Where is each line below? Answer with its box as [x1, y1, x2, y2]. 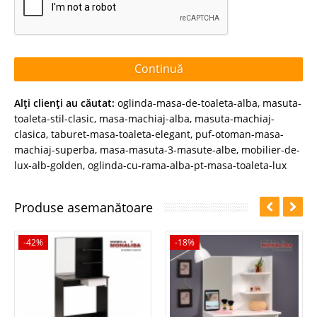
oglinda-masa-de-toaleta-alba [117, 96, 258, 110]
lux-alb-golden [14, 158, 83, 172]
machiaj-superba [14, 142, 95, 156]
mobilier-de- [241, 142, 300, 156]
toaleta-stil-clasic [14, 111, 94, 125]
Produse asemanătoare [14, 198, 153, 216]
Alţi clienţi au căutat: [14, 96, 115, 110]
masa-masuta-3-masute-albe [100, 142, 236, 156]
